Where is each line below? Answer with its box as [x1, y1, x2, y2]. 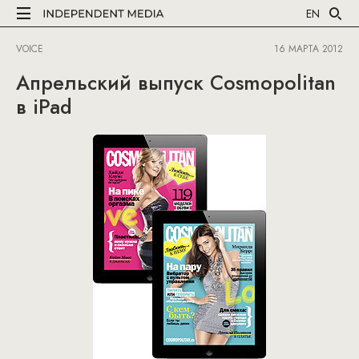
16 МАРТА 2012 [274, 42, 343, 56]
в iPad [16, 92, 72, 121]
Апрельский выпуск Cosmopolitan [16, 68, 336, 97]
